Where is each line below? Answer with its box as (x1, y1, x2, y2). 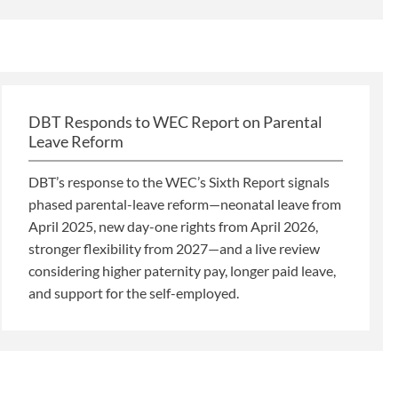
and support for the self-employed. (28, 284, 239, 301)
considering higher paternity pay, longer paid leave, (28, 262, 336, 279)
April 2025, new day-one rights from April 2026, (28, 218, 318, 235)
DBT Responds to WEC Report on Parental (28, 112, 322, 131)
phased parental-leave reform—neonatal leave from (28, 195, 341, 212)
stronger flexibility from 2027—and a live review (28, 240, 320, 257)
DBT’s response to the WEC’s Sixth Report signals (28, 173, 330, 190)
